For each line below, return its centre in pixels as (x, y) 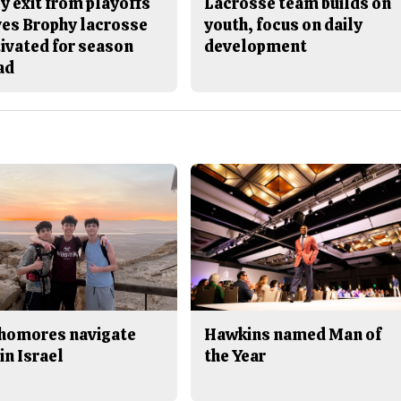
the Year (235, 355)
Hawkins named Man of (293, 334)
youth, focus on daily (284, 24)
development (256, 46)
